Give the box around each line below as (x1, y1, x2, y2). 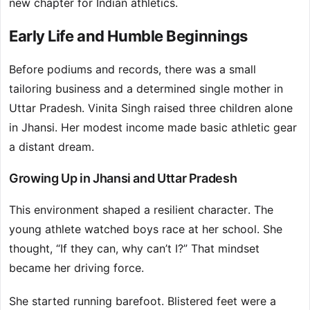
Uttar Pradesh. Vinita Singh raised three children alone (9, 101, 293, 116)
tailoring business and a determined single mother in (9, 82, 283, 96)
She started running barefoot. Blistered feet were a (9, 294, 276, 309)
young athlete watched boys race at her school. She (9, 222, 282, 237)
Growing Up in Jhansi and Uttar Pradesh (9, 171, 237, 186)
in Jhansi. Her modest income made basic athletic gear (9, 120, 297, 135)
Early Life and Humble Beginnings (9, 27, 248, 46)
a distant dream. (9, 140, 94, 154)
